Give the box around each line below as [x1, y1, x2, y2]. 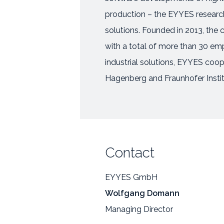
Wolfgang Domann [105, 188, 179, 198]
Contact [105, 144, 154, 161]
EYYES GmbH [105, 172, 157, 182]
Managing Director [105, 204, 173, 214]
